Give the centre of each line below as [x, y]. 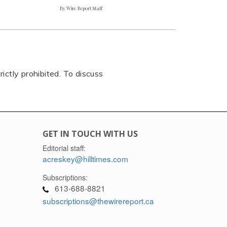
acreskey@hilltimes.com [85, 159]
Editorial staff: [64, 148]
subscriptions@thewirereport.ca [98, 201]
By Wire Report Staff [81, 8]
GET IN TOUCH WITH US [90, 134]
